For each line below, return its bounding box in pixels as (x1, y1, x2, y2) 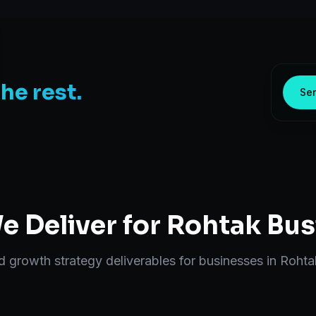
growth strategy (9, 253, 102, 268)
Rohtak (166, 209, 261, 241)
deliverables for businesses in (102, 253, 280, 268)
